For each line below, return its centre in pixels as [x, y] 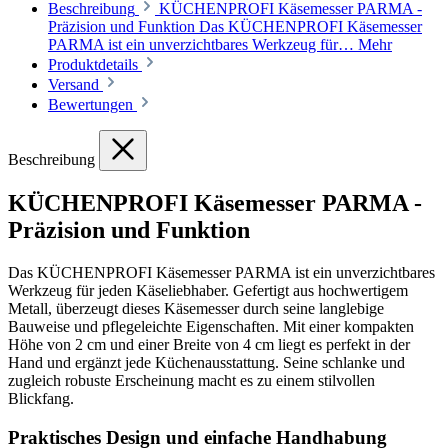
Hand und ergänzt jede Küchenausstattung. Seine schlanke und [206, 363]
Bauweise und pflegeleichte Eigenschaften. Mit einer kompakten [211, 327]
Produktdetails [93, 64]
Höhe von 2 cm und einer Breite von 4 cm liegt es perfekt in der [209, 345]
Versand [75, 84]
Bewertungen [92, 104]
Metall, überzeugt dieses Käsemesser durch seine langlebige [196, 309]
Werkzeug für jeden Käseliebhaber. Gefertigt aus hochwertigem [208, 291]
